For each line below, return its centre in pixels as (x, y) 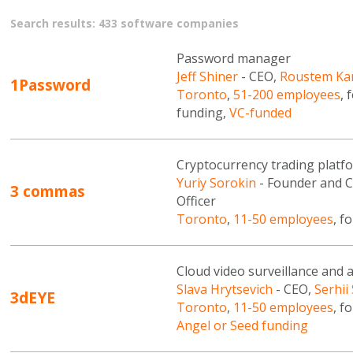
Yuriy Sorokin (216, 183)
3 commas (48, 191)
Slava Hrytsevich (224, 290)
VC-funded (260, 113)
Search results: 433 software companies (125, 24)
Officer (196, 201)
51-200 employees (286, 95)
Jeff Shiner (207, 77)
